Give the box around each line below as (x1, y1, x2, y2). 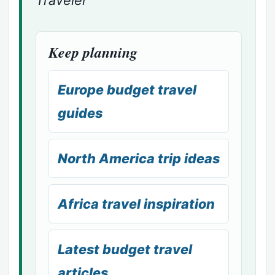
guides (58, 105, 103, 122)
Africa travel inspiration (58, 196, 215, 212)
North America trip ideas (58, 150, 220, 167)
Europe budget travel (58, 82, 196, 98)
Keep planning (48, 41, 137, 63)
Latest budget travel (58, 241, 192, 258)
